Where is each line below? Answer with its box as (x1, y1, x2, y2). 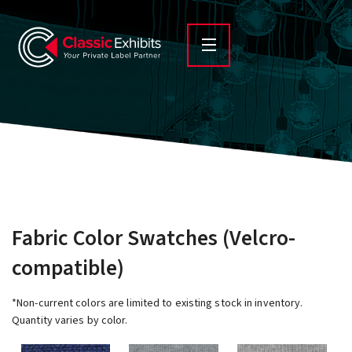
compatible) (12, 253, 124, 284)
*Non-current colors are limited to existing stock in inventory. (12, 295, 303, 311)
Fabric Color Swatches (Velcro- (12, 223, 295, 254)
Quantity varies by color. (12, 313, 128, 328)
